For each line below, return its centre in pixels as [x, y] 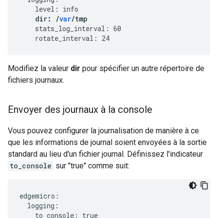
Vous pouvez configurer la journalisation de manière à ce [103, 131]
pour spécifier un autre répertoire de [142, 68]
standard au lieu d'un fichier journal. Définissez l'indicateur [105, 154]
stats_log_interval [70, 28]
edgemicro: [39, 196]
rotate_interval [64, 38]
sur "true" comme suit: [91, 166]
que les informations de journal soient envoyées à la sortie [107, 142]
